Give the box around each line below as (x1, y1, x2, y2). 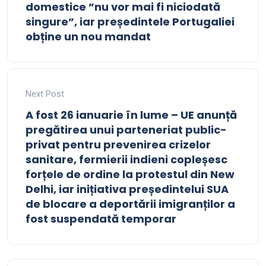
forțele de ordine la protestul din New (26, 167, 235, 182)
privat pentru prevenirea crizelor (26, 137, 211, 153)
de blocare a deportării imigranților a (26, 197, 235, 212)
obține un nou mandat (26, 29, 151, 45)
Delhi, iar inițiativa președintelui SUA (26, 182, 229, 197)
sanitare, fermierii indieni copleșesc (26, 152, 227, 167)
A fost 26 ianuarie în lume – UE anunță (26, 107, 237, 123)
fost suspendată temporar (26, 211, 176, 227)
